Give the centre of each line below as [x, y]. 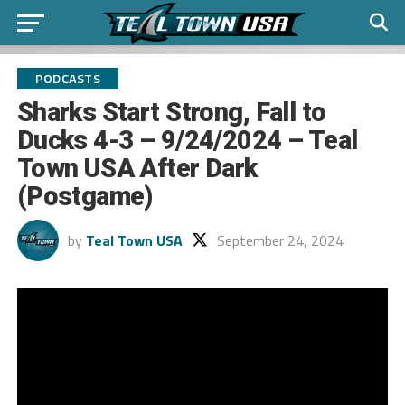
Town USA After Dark [137, 168]
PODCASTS [67, 79]
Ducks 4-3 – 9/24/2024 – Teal [187, 140]
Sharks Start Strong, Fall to [171, 112]
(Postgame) [85, 196]
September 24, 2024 [280, 240]
